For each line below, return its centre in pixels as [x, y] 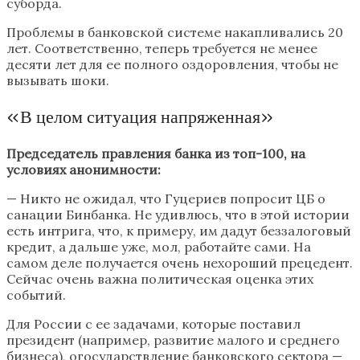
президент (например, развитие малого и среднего [173, 340]
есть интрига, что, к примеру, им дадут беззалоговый [179, 231]
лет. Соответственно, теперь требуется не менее [162, 49]
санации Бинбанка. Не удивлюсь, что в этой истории [178, 215]
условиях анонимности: [84, 170]
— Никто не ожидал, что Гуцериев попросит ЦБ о [166, 199]
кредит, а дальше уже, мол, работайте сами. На [159, 247]
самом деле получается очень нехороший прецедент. [180, 263]
